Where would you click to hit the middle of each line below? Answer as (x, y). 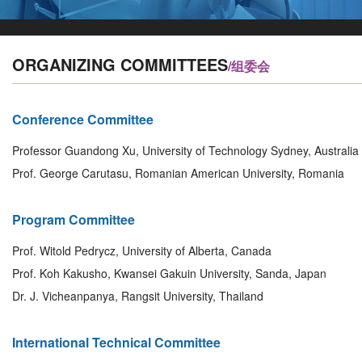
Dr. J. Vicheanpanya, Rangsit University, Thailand (138, 296)
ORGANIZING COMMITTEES (120, 64)
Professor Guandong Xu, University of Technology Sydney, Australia (185, 150)
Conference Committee (83, 119)
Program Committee (74, 219)
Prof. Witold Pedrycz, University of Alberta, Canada (142, 250)
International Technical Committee (116, 342)
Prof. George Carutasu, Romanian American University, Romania (178, 173)
